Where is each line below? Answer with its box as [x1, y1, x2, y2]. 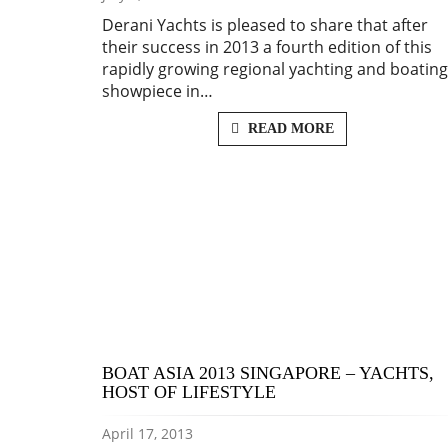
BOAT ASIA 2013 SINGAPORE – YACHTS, [102, 363, 434, 384]
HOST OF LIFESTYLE [102, 382, 276, 403]
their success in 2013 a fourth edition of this [102, 36, 432, 59]
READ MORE [243, 121, 334, 137]
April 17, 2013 [102, 424, 193, 444]
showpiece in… [102, 80, 213, 103]
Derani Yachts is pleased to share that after [102, 14, 428, 37]
